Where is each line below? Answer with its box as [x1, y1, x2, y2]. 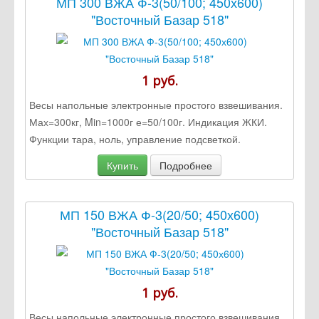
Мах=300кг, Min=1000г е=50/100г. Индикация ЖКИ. [29, 114, 267, 129]
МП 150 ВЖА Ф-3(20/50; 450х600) [60, 204, 259, 224]
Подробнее [159, 157, 212, 172]
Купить [107, 157, 138, 172]
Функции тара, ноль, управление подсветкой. [29, 131, 241, 146]
